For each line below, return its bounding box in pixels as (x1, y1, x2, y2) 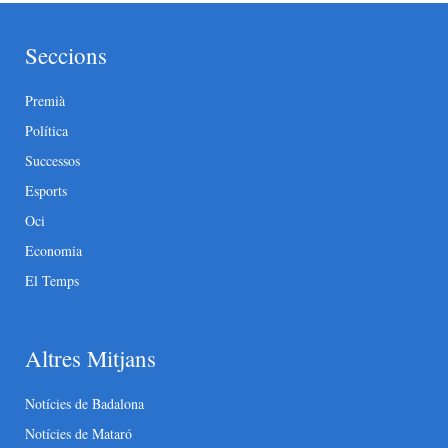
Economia (25, 241, 82, 261)
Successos (25, 151, 80, 171)
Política (25, 121, 68, 141)
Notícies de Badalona (25, 394, 144, 414)
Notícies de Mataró (25, 424, 132, 444)
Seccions (25, 40, 107, 71)
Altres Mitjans (25, 343, 156, 374)
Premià (25, 91, 65, 111)
